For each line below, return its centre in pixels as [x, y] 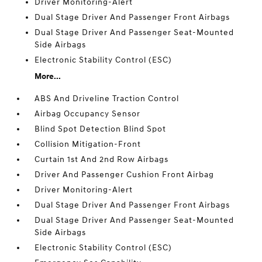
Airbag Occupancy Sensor [88, 114]
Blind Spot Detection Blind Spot [101, 129]
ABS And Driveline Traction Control [107, 99]
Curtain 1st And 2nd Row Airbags [102, 160]
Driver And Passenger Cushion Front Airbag [125, 175]
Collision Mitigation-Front [88, 144]
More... [48, 77]
